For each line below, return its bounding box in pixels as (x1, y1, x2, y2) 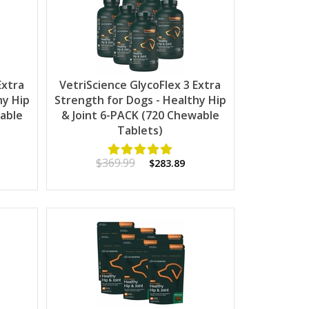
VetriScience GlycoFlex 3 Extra (59, 77, 221, 92)
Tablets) (117, 122, 163, 138)
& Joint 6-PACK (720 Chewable (61, 107, 219, 123)
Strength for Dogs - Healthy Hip (54, 92, 226, 108)
